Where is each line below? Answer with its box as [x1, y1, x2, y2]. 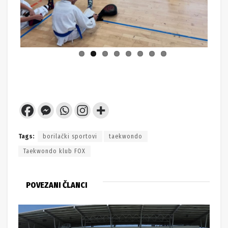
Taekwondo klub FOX [23, 147, 85, 155]
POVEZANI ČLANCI [26, 180, 88, 190]
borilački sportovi [43, 132, 97, 140]
